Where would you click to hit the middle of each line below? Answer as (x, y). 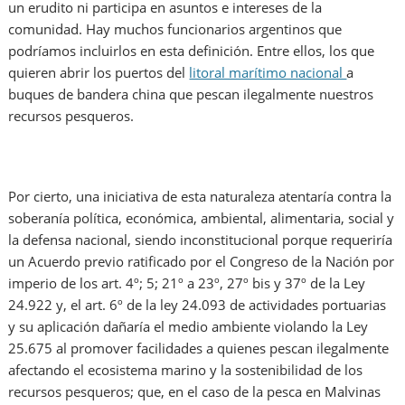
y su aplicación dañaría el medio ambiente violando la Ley (188, 327)
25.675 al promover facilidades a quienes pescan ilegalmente (199, 348)
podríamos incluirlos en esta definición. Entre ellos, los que (192, 51)
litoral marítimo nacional (268, 73)
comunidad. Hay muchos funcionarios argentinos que (175, 29)
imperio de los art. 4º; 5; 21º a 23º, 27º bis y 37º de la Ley (187, 283)
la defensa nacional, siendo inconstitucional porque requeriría (201, 240)
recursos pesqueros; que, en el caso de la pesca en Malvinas (195, 392)
